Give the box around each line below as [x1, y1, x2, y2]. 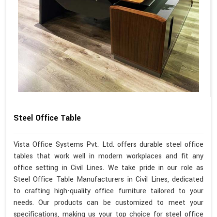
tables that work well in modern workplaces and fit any [14, 151, 203, 161]
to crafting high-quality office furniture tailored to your [14, 186, 203, 196]
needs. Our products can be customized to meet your [14, 197, 203, 208]
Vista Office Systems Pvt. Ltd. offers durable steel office [14, 139, 203, 150]
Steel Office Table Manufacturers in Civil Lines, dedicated [14, 174, 203, 185]
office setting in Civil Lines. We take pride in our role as [14, 162, 203, 173]
